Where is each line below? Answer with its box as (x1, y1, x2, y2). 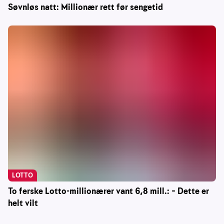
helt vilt (8, 197, 38, 209)
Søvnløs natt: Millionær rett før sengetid (8, 1, 163, 13)
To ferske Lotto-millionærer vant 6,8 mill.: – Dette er (8, 185, 209, 197)
